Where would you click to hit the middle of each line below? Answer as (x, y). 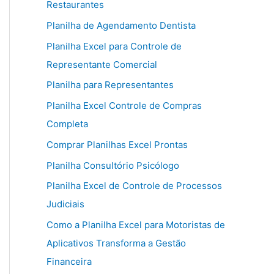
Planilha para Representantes (110, 85)
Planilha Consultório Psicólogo (113, 165)
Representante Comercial (102, 64)
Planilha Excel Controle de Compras (124, 106)
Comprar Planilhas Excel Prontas (117, 144)
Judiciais (65, 204)
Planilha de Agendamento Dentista (121, 25)
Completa (67, 124)
